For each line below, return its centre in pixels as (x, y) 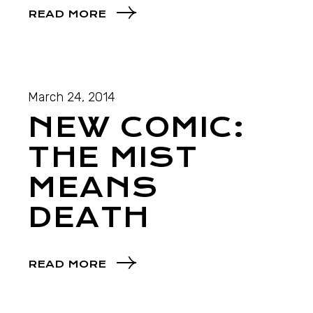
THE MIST (113, 158)
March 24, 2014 (72, 97)
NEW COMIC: (137, 128)
